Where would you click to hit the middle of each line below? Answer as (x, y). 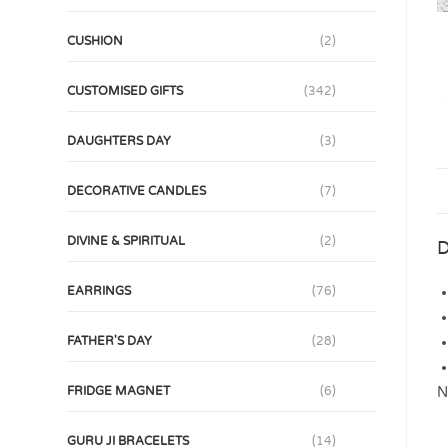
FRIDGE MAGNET (119, 391)
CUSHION (95, 41)
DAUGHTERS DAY (119, 141)
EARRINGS (99, 291)
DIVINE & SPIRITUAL (126, 241)
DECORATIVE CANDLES (137, 191)
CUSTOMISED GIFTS (125, 91)
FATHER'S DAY (110, 341)
